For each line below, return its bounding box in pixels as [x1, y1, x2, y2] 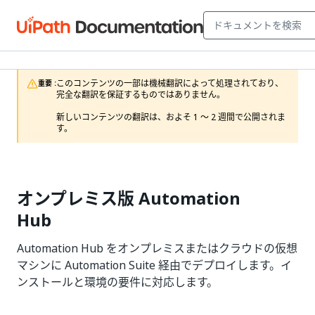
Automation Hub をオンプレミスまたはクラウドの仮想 [17, 240, 297, 257]
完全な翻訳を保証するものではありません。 [56, 89, 225, 101]
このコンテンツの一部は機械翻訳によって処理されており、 [56, 77, 283, 90]
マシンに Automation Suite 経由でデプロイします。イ [17, 257, 292, 274]
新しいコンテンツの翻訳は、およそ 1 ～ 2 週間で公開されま [56, 111, 285, 124]
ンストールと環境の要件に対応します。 [17, 274, 218, 290]
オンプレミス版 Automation [17, 186, 240, 211]
